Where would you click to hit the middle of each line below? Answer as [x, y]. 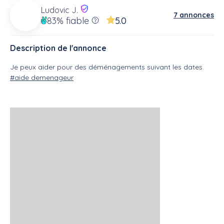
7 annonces [194, 15]
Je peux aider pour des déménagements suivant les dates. [107, 67]
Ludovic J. [61, 10]
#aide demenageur [42, 78]
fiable [76, 20]
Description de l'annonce [58, 48]
